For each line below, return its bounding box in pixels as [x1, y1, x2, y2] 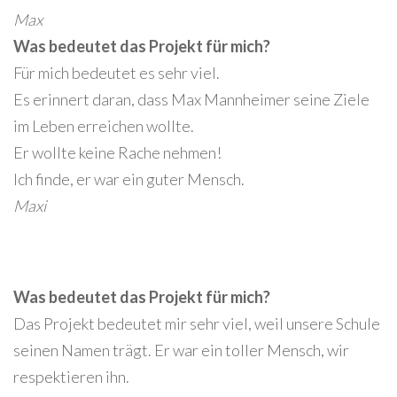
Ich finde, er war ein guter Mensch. [13, 168, 245, 189]
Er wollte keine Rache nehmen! [13, 142, 222, 162]
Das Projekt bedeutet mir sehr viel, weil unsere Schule [13, 313, 380, 333]
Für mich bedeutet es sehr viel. [13, 62, 220, 82]
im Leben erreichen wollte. [13, 115, 194, 136]
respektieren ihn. [13, 366, 129, 386]
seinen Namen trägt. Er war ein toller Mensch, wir [13, 339, 349, 360]
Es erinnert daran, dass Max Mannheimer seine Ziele [13, 89, 370, 109]
